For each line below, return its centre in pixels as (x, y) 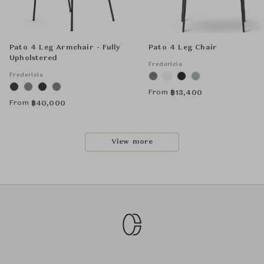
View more (132, 142)
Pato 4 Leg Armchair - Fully (65, 48)
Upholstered (34, 59)
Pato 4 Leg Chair (183, 48)
